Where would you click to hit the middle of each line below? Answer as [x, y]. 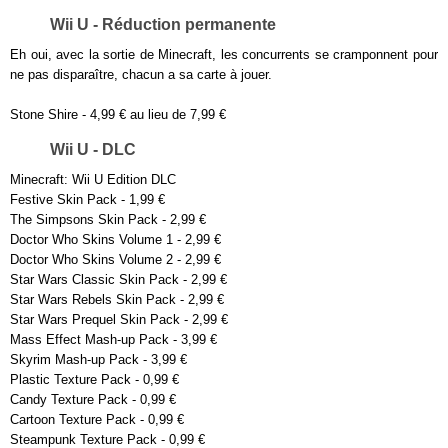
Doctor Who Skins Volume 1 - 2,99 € [115, 240]
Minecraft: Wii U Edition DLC [93, 180]
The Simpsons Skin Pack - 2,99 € [108, 220]
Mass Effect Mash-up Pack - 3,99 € [113, 340]
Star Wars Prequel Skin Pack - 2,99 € [119, 320]
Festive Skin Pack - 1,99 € [87, 200]
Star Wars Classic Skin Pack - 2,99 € [118, 280]
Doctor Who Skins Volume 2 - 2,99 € [115, 260]
